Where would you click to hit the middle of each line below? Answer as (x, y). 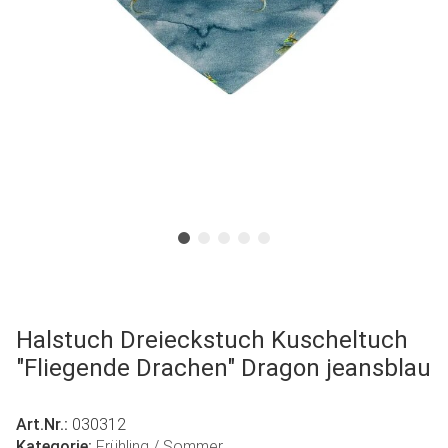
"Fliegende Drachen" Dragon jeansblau (223, 367)
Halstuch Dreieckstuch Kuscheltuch (212, 339)
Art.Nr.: (44, 424)
